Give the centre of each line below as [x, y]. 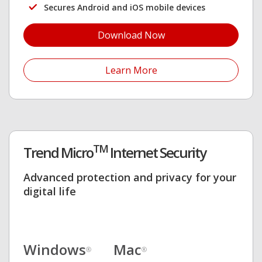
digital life [50, 192]
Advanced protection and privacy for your [130, 177]
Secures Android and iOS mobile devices [125, 7]
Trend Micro [58, 153]
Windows [55, 250]
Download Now [131, 35]
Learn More [131, 70]
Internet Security [157, 153]
